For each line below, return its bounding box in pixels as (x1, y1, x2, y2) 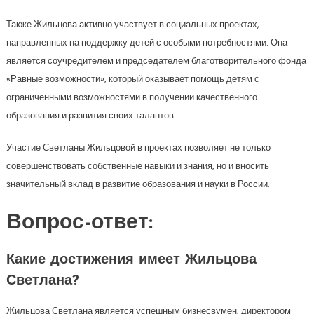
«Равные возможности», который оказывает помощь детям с (6, 72, 259, 86)
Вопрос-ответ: (6, 212, 153, 235)
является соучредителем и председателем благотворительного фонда (6, 54, 306, 68)
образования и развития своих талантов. (6, 109, 176, 123)
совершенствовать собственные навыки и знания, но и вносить (6, 159, 269, 173)
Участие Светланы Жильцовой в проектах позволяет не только (6, 141, 271, 155)
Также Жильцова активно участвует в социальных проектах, (6, 18, 259, 32)
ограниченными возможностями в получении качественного (6, 90, 257, 104)
